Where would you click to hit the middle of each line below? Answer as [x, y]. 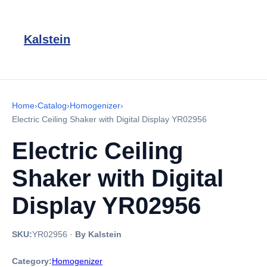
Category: [32, 261]
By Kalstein [98, 234]
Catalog [52, 105]
